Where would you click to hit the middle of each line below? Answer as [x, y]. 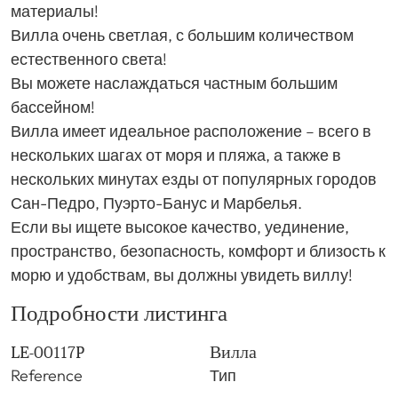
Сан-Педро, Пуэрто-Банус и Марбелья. [156, 203]
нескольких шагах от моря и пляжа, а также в [176, 155]
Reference [47, 376]
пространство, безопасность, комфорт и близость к [198, 251]
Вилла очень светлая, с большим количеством [182, 36]
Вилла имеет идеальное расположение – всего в [191, 131]
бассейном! [53, 107]
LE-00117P [48, 353]
